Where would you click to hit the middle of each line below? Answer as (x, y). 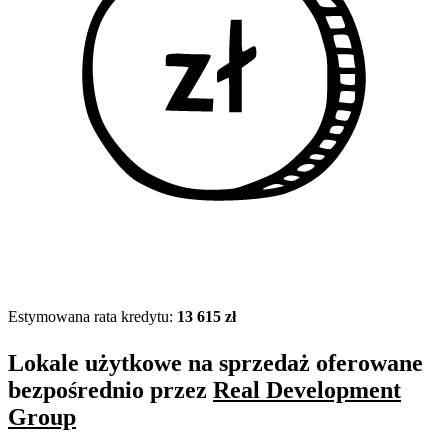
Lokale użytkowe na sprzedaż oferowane (215, 363)
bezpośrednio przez (110, 390)
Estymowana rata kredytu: (92, 317)
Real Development (307, 390)
